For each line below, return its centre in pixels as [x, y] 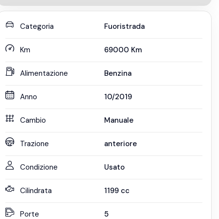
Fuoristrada [124, 27]
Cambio [33, 120]
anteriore [120, 144]
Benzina [118, 74]
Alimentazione [44, 74]
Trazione [35, 144]
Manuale [119, 120]
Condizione [39, 167]
